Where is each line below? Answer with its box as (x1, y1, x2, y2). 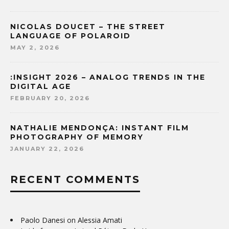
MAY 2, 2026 (10, 44, 60, 52)
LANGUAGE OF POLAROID (10, 31, 131, 41)
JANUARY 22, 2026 (10, 145, 84, 153)
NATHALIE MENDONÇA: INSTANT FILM (10, 123, 189, 133)
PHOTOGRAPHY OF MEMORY (10, 132, 144, 142)
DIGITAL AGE (10, 82, 71, 91)
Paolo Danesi (20, 215, 65, 225)
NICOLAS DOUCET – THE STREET (10, 22, 166, 32)
